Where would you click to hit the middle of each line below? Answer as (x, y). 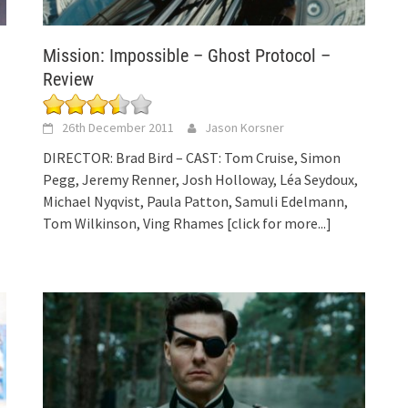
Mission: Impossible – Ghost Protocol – (187, 55)
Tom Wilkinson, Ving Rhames (135, 223)
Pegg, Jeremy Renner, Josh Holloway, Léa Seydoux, (201, 179)
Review (69, 79)
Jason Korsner (245, 127)
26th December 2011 (118, 127)
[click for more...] (280, 223)
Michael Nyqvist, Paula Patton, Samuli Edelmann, (196, 201)
